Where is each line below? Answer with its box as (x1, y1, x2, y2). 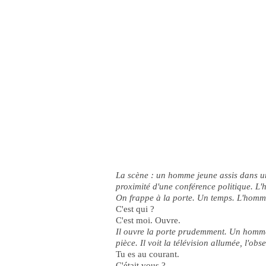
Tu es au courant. (116, 249, 179, 259)
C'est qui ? (116, 204, 154, 214)
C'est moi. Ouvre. (116, 216, 180, 225)
